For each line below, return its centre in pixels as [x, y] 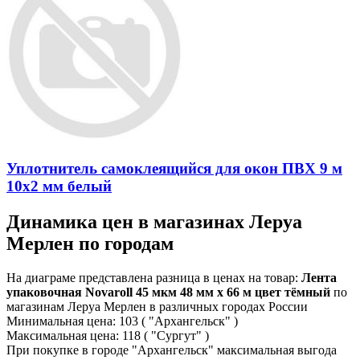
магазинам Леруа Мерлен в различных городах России [157, 306]
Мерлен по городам [90, 243]
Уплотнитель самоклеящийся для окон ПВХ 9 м [174, 168]
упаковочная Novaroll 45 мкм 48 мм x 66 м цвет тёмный [168, 292]
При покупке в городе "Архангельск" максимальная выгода [172, 350]
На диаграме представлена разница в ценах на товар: [154, 277]
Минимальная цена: [61, 321]
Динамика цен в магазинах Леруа [154, 221]
